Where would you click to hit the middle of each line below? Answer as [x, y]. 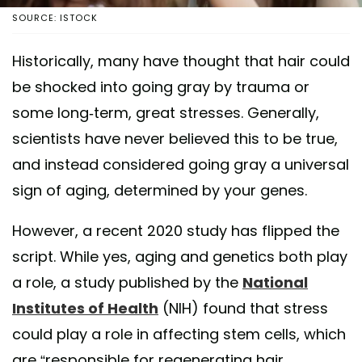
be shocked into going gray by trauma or [161, 87]
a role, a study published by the [127, 283]
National [275, 283]
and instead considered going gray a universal [181, 165]
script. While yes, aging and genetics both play [180, 257]
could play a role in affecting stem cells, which [179, 335]
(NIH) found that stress [243, 309]
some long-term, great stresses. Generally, [166, 113]
